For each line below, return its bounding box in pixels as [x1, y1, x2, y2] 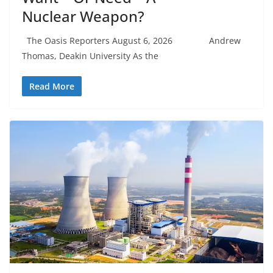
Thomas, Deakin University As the [22, 49, 158, 62]
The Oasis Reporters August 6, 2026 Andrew [22, 34, 241, 46]
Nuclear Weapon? [22, 5, 144, 26]
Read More [29, 80, 74, 92]
